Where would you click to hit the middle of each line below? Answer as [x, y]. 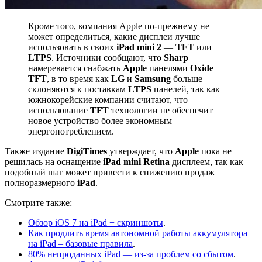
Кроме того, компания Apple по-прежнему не [119, 26]
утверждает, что [141, 151]
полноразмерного [41, 182]
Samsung [153, 78]
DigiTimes [87, 151]
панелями [168, 68]
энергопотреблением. [71, 131]
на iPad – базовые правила [80, 243]
